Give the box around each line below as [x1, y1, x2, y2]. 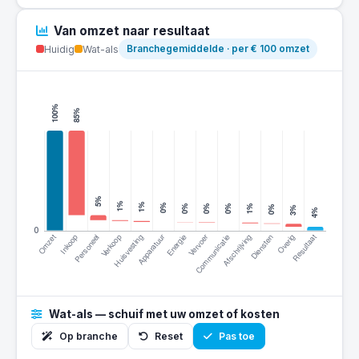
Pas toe [216, 330, 255, 342]
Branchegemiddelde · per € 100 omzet [127, 43, 309, 54]
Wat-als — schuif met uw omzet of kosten [46, 308, 280, 321]
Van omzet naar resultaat [54, 23, 210, 38]
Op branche [57, 330, 118, 342]
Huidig [44, 42, 75, 55]
